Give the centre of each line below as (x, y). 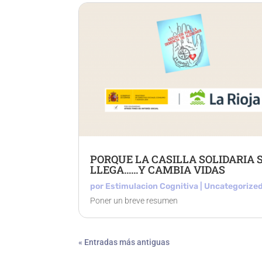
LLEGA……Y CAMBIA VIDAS (158, 169)
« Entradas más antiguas (124, 242)
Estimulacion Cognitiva (152, 186)
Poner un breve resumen (134, 200)
